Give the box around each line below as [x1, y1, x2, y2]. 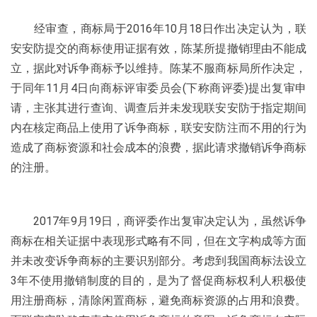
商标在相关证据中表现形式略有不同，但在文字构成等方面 [11, 234, 306, 248]
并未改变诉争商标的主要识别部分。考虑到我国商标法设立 [11, 254, 306, 267]
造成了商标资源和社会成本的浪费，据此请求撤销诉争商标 [11, 141, 306, 154]
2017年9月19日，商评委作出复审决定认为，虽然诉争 [11, 214, 306, 228]
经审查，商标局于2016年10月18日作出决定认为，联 [11, 22, 306, 35]
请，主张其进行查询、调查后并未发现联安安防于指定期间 [11, 101, 306, 115]
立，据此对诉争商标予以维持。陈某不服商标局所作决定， [11, 62, 306, 75]
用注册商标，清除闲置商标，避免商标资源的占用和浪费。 [11, 294, 306, 307]
